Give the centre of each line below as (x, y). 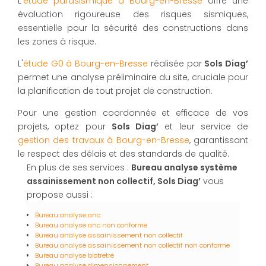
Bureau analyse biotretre (75, 256)
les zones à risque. (57, 42)
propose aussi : (60, 195)
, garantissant (219, 140)
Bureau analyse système (184, 168)
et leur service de (203, 127)
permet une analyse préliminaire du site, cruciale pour (133, 77)
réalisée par (176, 64)
